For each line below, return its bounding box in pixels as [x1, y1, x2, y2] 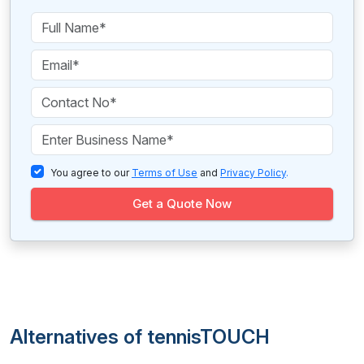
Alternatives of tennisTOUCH [10, 325, 270, 349]
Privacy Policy [220, 167, 286, 179]
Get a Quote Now [132, 196, 232, 211]
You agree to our [50, 167, 132, 179]
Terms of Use [132, 167, 197, 179]
